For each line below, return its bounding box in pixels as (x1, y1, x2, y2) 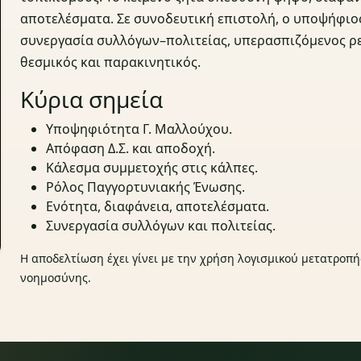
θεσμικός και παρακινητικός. (20, 53, 201, 72)
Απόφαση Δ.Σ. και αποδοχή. (46, 139, 216, 158)
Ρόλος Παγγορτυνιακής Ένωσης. (46, 178, 246, 197)
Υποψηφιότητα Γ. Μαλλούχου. (46, 120, 233, 139)
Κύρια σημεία (20, 84, 164, 115)
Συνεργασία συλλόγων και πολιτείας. (46, 217, 276, 235)
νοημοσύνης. (20, 270, 92, 286)
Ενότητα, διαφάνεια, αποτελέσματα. (46, 197, 270, 216)
